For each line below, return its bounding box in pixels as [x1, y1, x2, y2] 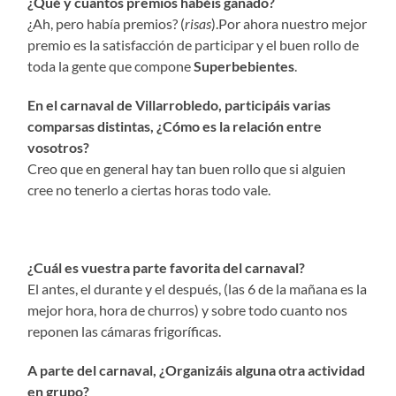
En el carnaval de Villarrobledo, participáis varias [27, 95, 331, 113]
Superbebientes [194, 57, 295, 74]
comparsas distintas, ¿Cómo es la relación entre [27, 117, 323, 134]
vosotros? [27, 138, 90, 156]
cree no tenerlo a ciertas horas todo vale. [27, 180, 271, 198]
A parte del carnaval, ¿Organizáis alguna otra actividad [27, 361, 366, 378]
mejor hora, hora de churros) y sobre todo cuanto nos [27, 301, 348, 318]
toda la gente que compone [27, 57, 194, 74]
